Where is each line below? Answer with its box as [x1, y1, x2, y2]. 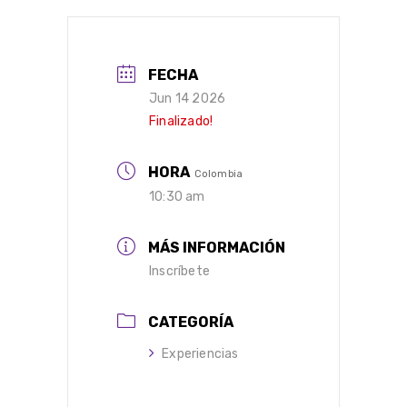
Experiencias [162, 346, 239, 362]
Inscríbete [149, 263, 210, 280]
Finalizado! [149, 113, 213, 129]
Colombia [194, 168, 243, 181]
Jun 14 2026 [149, 90, 226, 106]
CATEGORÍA [148, 313, 234, 332]
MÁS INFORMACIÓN [148, 239, 286, 257]
